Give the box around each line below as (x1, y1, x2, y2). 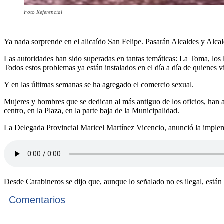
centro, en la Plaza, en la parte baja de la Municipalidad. (4, 106, 179, 115)
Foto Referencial (24, 9, 62, 15)
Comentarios (9, 194, 65, 206)
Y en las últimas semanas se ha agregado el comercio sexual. (4, 80, 194, 89)
